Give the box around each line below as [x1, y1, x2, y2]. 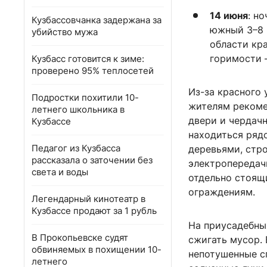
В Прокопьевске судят [32, 232, 128, 243]
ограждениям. [188, 186, 255, 198]
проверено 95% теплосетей [32, 65, 154, 76]
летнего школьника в [32, 104, 125, 115]
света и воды [32, 166, 88, 178]
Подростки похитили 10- [32, 92, 139, 103]
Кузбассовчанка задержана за [32, 14, 162, 26]
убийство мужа [32, 26, 98, 38]
